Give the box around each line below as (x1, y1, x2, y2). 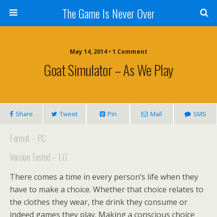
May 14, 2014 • (70, 47, 112, 56)
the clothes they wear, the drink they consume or (10, 197, 187, 207)
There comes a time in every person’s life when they (10, 171, 198, 182)
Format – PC (10, 131, 46, 144)
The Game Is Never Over (62, 4, 155, 22)
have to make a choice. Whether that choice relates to (10, 184, 203, 195)
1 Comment (112, 47, 147, 56)
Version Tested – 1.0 (10, 150, 67, 163)
